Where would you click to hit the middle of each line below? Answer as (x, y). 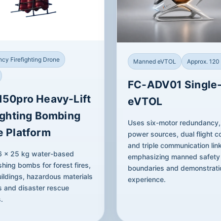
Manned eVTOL (154, 61)
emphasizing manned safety (174, 156)
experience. (147, 179)
